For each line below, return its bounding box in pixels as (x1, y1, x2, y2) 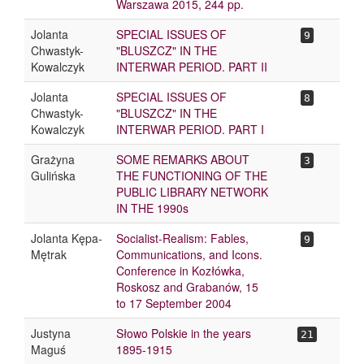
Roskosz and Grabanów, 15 (116, 279, 258, 295)
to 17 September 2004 (116, 295, 232, 311)
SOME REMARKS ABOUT (116, 151, 249, 167)
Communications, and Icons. (116, 246, 262, 262)
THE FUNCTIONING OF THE (116, 167, 267, 184)
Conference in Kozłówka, (116, 262, 245, 279)
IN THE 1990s (116, 200, 188, 216)
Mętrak (31, 246, 67, 262)
